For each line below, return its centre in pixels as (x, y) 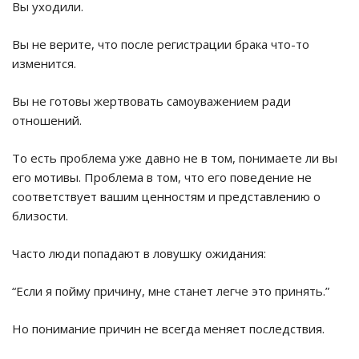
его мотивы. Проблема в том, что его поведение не (162, 177)
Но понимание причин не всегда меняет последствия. (168, 329)
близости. (40, 216)
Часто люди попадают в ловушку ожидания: (139, 254)
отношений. (47, 121)
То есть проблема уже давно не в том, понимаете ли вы (175, 158)
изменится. (44, 64)
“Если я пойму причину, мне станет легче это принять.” (171, 291)
